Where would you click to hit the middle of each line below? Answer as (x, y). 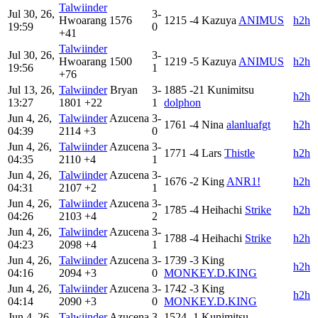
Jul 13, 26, (31, 89)
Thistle (240, 153)
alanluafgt (248, 124)
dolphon (182, 102)
